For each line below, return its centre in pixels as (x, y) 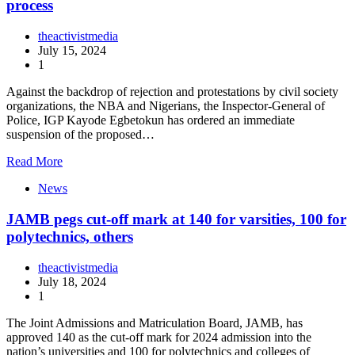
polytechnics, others (70, 236)
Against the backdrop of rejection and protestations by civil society (172, 92)
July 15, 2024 (72, 51)
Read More (34, 162)
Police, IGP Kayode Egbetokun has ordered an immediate (151, 120)
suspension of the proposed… (80, 135)
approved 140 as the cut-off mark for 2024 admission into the (159, 337)
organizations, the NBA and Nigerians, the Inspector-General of (166, 106)
